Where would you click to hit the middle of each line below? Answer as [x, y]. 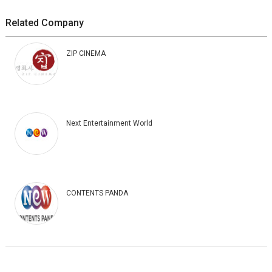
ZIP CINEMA [86, 53]
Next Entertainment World [109, 123]
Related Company [44, 22]
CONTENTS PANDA [97, 193]
